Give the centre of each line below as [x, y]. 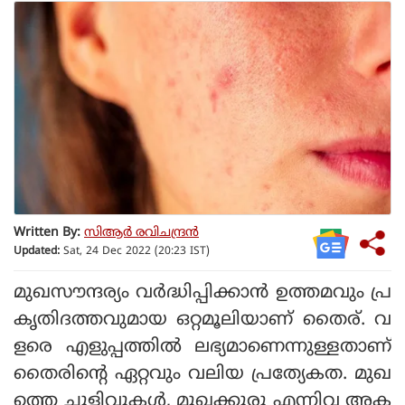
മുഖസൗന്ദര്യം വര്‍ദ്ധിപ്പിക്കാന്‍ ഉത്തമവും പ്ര [202, 293]
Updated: [37, 252]
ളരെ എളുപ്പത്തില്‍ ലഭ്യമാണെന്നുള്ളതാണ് [202, 347]
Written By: [47, 233]
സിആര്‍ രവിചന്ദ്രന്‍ [141, 233]
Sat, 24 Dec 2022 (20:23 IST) [135, 252]
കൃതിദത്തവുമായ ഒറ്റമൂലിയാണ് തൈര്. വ [202, 320]
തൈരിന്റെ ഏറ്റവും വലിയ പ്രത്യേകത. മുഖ [202, 374]
